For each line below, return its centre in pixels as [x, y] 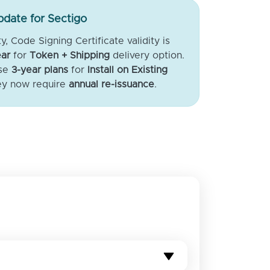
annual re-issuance [111, 84]
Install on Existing [127, 70]
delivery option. [147, 55]
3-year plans [40, 70]
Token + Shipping [70, 55]
